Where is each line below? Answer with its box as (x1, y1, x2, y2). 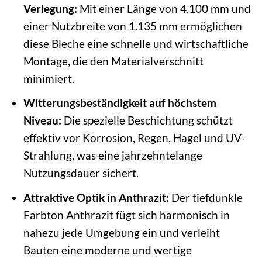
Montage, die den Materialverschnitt (23, 54, 204, 68)
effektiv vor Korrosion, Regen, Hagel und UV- (23, 131, 245, 145)
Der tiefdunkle (168, 190, 243, 204)
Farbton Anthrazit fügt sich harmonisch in (23, 208, 230, 222)
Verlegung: (23, 1, 77, 15)
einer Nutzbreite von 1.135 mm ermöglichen (23, 19, 242, 33)
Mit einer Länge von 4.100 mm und (77, 1, 251, 15)
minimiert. (23, 71, 74, 85)
